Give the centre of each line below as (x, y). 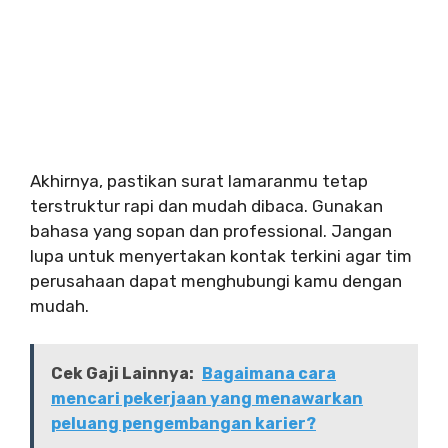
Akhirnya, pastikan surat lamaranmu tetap (199, 180)
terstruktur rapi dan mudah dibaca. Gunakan (206, 205)
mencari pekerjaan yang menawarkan (207, 399)
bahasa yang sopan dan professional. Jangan (211, 230)
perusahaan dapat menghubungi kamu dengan (216, 280)
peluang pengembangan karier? (183, 424)
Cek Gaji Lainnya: (122, 374)
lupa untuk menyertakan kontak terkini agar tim (221, 255)
